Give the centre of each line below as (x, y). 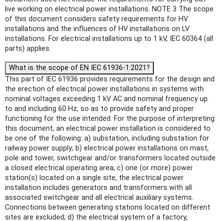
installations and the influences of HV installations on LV (97, 29)
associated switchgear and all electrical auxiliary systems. (99, 197)
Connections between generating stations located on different (108, 207)
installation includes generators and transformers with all (98, 187)
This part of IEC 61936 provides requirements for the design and (110, 79)
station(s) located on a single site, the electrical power (94, 178)
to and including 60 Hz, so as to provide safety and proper (99, 109)
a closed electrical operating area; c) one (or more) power (99, 168)
